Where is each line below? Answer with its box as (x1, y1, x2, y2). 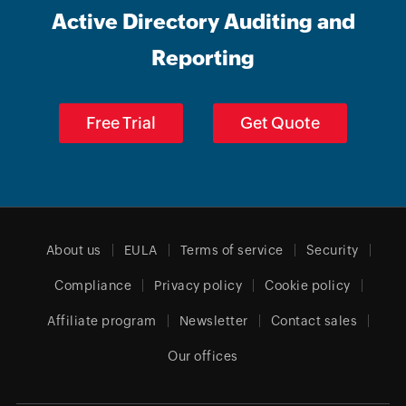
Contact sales (270, 314, 358, 328)
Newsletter (179, 314, 248, 328)
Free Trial (86, 113, 156, 132)
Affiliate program (47, 314, 157, 328)
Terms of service (179, 243, 284, 257)
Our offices (168, 349, 238, 363)
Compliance (54, 278, 132, 293)
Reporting (151, 46, 255, 70)
